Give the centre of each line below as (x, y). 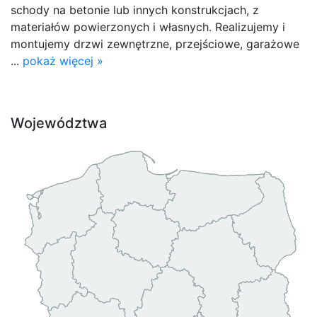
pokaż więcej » (63, 60)
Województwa (59, 123)
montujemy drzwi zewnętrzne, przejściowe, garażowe (155, 44)
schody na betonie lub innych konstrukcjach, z (135, 10)
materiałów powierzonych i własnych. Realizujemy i (148, 27)
